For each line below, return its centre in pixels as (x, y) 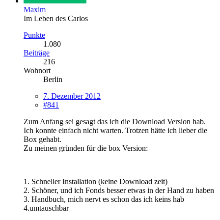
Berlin (53, 79)
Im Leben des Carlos (56, 18)
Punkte (34, 35)
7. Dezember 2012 (72, 96)
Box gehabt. (42, 139)
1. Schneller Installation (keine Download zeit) (96, 181)
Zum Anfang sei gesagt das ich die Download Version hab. (115, 121)
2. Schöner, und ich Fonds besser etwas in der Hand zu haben (119, 190)
